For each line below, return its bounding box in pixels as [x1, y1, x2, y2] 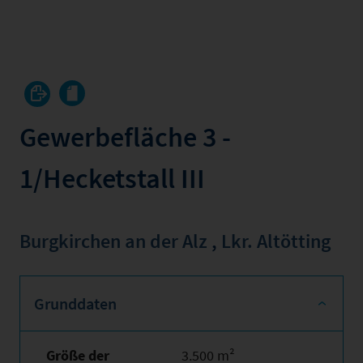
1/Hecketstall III [19, 161, 205, 195]
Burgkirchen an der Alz [19, 228, 207, 254]
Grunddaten [34, 293, 117, 314]
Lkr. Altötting [221, 228, 331, 254]
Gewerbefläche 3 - [19, 120, 231, 154]
